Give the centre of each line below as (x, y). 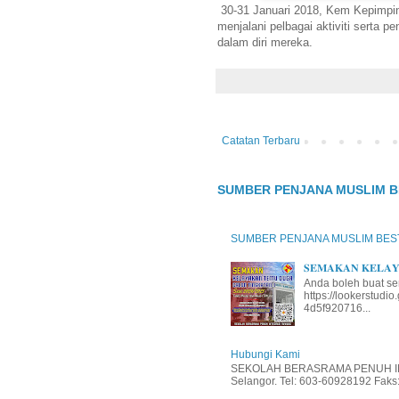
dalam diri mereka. (265, 42)
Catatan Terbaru (261, 140)
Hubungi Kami (265, 355)
